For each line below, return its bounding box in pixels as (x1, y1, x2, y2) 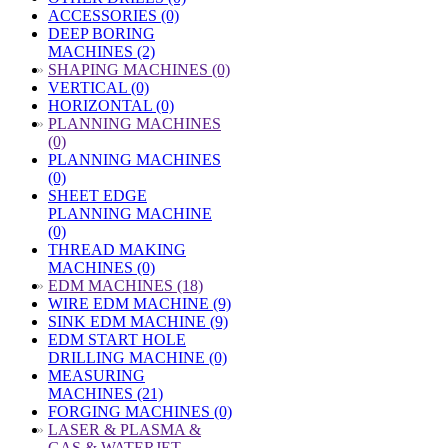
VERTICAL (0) (48, 79, 149, 96)
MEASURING (48, 367, 145, 384)
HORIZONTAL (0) (48, 97, 174, 114)
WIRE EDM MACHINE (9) (48, 295, 231, 312)
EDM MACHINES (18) (48, 277, 203, 294)
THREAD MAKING (48, 241, 186, 258)
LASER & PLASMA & (48, 421, 201, 438)
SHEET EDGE (48, 187, 147, 204)
